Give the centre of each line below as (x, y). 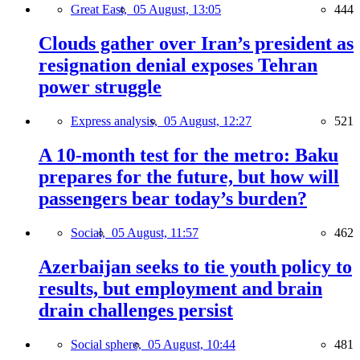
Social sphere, (109, 344)
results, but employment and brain (180, 288)
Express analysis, (117, 121)
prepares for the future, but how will (189, 176)
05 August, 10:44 (192, 344)
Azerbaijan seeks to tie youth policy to (195, 266)
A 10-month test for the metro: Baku (188, 155)
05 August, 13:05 (177, 10)
